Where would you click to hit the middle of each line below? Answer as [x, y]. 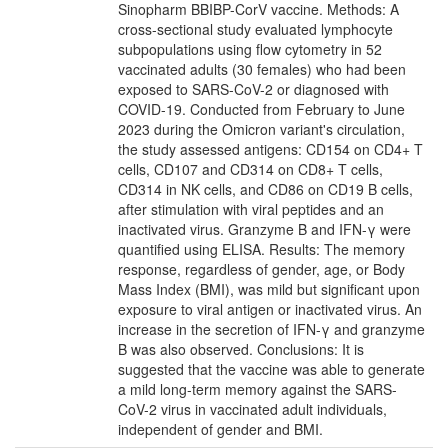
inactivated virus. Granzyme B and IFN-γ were [264, 229]
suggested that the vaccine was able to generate [271, 369]
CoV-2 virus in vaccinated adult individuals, [252, 409]
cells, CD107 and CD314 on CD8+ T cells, [250, 169]
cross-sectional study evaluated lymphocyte [255, 29]
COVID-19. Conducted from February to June [261, 109]
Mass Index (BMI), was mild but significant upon [269, 289]
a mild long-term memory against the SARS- [257, 389]
